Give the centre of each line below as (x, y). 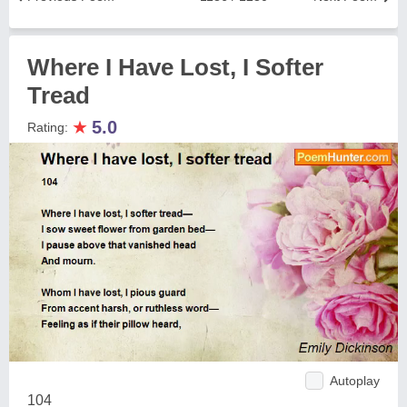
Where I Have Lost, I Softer (175, 67)
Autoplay (355, 380)
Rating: (50, 127)
